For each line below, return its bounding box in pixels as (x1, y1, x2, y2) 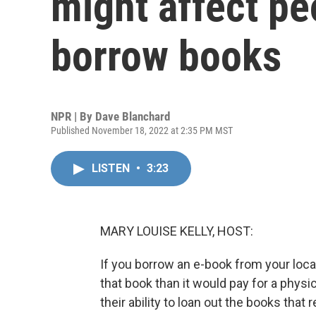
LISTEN (92, 162, 133, 175)
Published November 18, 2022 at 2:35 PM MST (51, 125, 233, 136)
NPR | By (51, 109, 95, 123)
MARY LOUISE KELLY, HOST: (100, 224, 253, 238)
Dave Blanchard (95, 109, 170, 123)
